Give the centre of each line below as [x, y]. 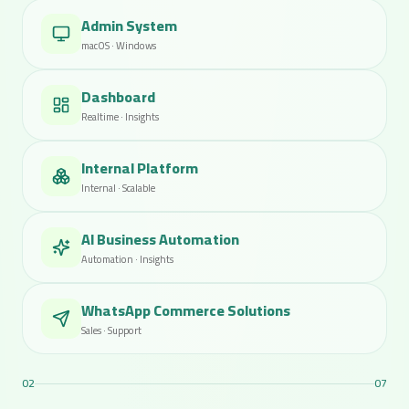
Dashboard [118, 97]
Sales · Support [111, 330]
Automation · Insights [127, 259]
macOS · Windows [119, 46]
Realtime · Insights [120, 117]
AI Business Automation [160, 239]
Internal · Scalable [118, 188]
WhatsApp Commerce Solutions [186, 310]
